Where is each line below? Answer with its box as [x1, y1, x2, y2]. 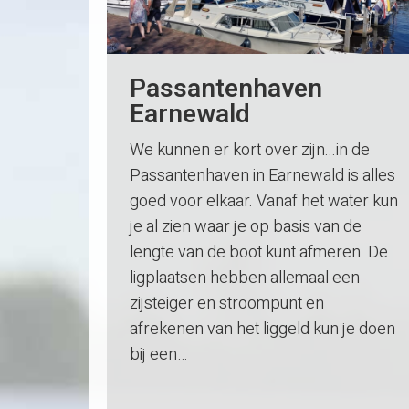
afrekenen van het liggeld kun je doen [130, 317, 395, 342]
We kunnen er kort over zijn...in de [130, 138, 370, 163]
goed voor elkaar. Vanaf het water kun [130, 189, 398, 215]
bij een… [130, 342, 187, 368]
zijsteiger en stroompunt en [130, 291, 324, 317]
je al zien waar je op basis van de [130, 215, 362, 240]
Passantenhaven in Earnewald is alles [130, 163, 395, 189]
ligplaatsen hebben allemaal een [130, 266, 360, 291]
